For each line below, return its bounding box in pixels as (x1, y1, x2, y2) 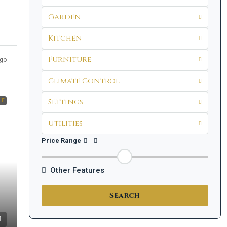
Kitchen (48, 33, 82, 44)
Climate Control (48, 75, 120, 86)
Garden (48, 12, 81, 22)
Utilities (48, 118, 83, 129)
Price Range (41, 137, 81, 144)
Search (109, 190, 140, 201)
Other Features (50, 166, 104, 175)
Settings (48, 97, 83, 107)
